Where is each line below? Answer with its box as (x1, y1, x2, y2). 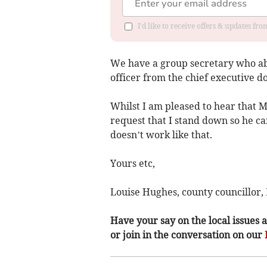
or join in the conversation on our (110, 228, 265, 241)
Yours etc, (110, 157, 155, 169)
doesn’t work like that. (110, 128, 212, 141)
